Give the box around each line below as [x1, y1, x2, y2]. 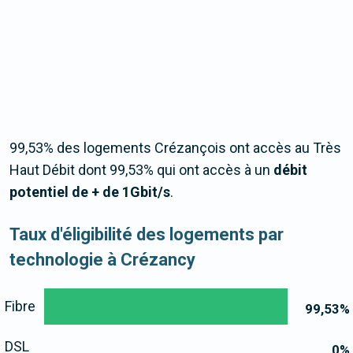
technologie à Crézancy [9, 250, 195, 270]
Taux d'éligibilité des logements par [9, 225, 284, 245]
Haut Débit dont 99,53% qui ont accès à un [9, 162, 273, 179]
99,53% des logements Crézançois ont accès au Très [9, 139, 341, 157]
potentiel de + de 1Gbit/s [9, 184, 170, 201]
